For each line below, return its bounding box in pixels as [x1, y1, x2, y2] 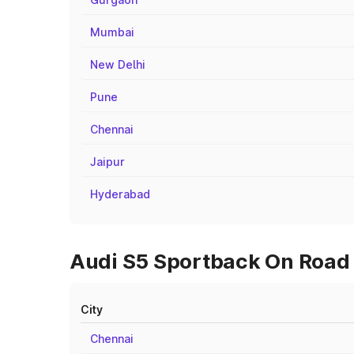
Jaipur [90, 155, 125, 168]
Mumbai [90, 25, 134, 39]
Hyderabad [90, 187, 150, 201]
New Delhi [90, 58, 145, 71]
